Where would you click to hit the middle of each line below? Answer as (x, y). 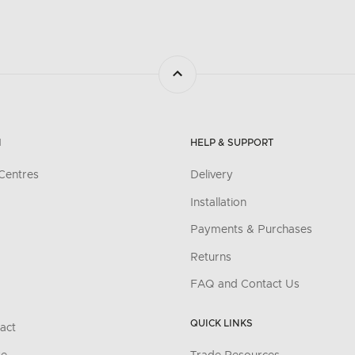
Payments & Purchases (251, 230)
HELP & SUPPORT (232, 143)
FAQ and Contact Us (245, 285)
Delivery (212, 176)
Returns (211, 257)
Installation (218, 202)
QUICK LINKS (221, 324)
